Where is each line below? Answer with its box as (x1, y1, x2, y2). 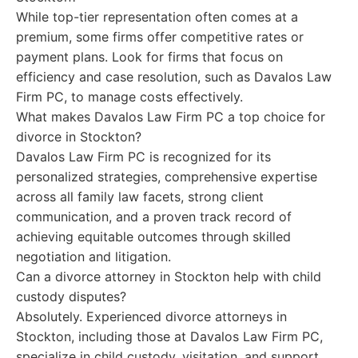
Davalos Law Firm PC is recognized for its (16, 149, 271, 165)
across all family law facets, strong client (16, 189, 264, 205)
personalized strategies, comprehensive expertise (16, 169, 317, 185)
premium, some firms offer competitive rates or (16, 29, 304, 45)
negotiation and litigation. (16, 249, 171, 265)
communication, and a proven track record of (16, 209, 292, 225)
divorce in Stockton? (16, 129, 141, 145)
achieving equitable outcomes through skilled (16, 229, 291, 245)
